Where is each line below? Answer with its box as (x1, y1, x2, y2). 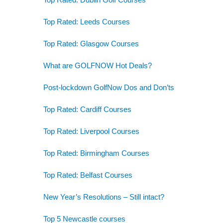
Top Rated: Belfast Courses (43, 170, 132, 179)
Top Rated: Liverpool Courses (43, 126, 139, 135)
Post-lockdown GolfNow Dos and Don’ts (43, 83, 174, 92)
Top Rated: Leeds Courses (43, 17, 130, 26)
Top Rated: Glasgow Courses (43, 39, 139, 48)
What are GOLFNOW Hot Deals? (43, 61, 152, 70)
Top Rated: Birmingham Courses (43, 148, 149, 157)
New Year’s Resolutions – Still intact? (43, 192, 164, 201)
